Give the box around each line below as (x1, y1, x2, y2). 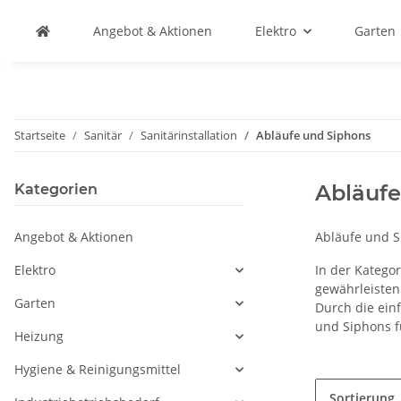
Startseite (14, 127, 65, 143)
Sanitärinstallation (141, 127, 237, 143)
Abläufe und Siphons (256, 127, 371, 143)
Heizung (14, 328, 64, 345)
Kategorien (14, 181, 98, 198)
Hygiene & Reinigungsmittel (14, 361, 181, 378)
